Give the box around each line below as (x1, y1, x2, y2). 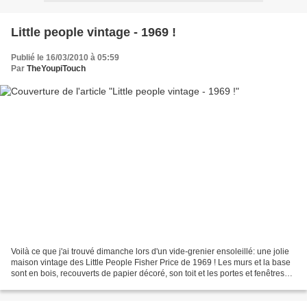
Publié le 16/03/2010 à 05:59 (11, 52, 119, 62)
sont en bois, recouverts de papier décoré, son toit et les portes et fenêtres (11, 269, 284, 279)
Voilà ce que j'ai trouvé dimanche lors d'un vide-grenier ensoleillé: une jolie (11, 247, 289, 257)
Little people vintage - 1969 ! (11, 25, 176, 39)
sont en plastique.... (11, 280, 83, 290)
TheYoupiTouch (27, 63, 86, 73)
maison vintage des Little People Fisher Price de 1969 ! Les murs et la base (11, 258, 291, 268)
